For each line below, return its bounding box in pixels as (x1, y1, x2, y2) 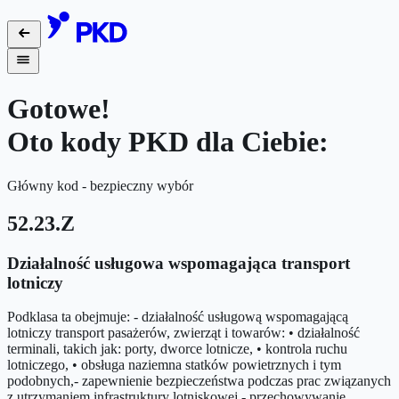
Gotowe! (7, 93, 110, 126)
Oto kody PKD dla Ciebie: (7, 126, 329, 159)
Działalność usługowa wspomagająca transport (7, 253, 350, 273)
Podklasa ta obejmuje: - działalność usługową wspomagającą (7, 309, 348, 325)
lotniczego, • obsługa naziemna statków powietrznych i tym (7, 357, 341, 373)
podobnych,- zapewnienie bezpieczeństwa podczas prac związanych (7, 373, 391, 389)
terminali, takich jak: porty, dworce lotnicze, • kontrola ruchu (7, 341, 347, 357)
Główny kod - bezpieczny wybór (7, 177, 193, 193)
